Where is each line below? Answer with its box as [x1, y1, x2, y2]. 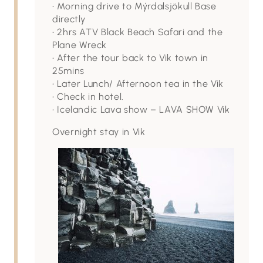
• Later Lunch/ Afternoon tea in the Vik [52, 78, 224, 89]
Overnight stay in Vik [52, 126, 146, 137]
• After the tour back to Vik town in [52, 52, 209, 63]
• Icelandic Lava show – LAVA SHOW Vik [52, 104, 230, 115]
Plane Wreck [52, 39, 107, 50]
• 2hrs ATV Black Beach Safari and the [52, 26, 223, 38]
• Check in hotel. [52, 91, 124, 102]
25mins [52, 65, 85, 76]
